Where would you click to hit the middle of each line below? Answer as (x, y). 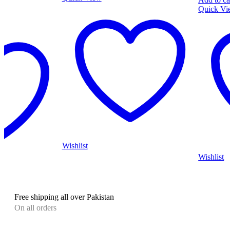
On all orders (35, 208)
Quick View (160, 9)
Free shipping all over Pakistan (64, 197)
